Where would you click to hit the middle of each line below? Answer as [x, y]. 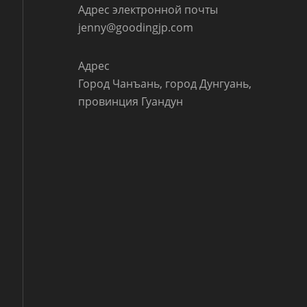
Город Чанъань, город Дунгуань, [165, 83]
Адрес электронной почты [148, 9]
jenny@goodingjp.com [136, 27]
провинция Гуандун [131, 101]
